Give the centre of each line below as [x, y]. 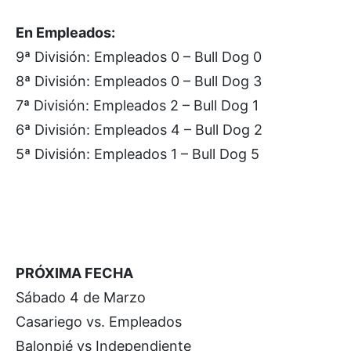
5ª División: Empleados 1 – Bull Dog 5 [138, 154]
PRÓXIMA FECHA [74, 273]
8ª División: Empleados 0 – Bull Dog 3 [139, 81]
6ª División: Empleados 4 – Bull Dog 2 [139, 130]
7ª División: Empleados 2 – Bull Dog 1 [137, 105]
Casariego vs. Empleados [99, 322]
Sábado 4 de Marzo [81, 297]
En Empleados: [65, 33]
